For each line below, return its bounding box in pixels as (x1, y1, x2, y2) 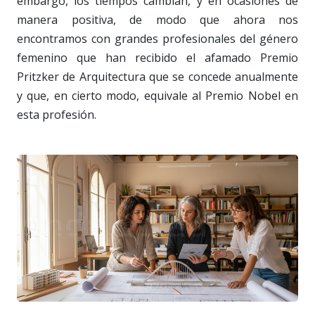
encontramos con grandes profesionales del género (17, 30, 298, 46)
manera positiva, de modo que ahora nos (17, 11, 298, 27)
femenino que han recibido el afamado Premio (17, 49, 298, 65)
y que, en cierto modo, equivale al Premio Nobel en (17, 87, 298, 103)
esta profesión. (17, 106, 96, 122)
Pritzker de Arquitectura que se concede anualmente (17, 68, 298, 84)
